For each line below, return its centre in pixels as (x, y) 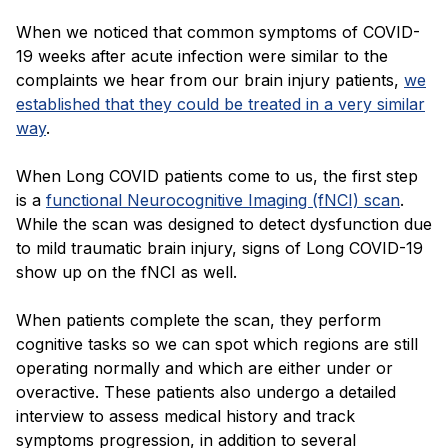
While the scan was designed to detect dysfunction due (224, 224)
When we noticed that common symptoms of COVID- (218, 32)
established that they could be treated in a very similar (220, 104)
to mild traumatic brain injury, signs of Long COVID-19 (219, 248)
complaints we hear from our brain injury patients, (207, 80)
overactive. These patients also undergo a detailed (206, 392)
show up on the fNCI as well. (126, 272)
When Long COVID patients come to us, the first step (217, 176)
